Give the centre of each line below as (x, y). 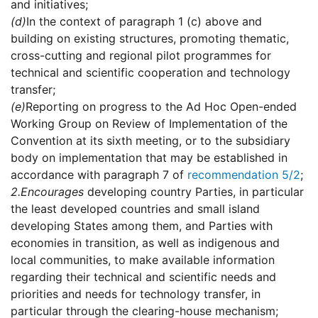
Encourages (52, 192)
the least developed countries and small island (135, 209)
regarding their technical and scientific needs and (143, 277)
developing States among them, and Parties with (142, 226)
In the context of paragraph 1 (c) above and (144, 22)
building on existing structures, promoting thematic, (150, 39)
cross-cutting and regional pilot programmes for (141, 56)
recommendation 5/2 (244, 175)
